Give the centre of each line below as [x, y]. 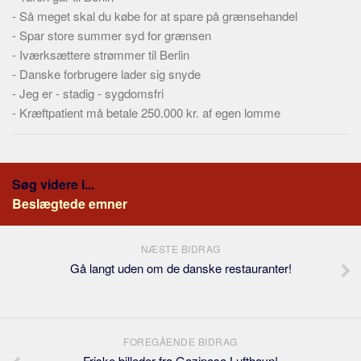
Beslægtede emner [70, 203]
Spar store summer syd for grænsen [115, 35]
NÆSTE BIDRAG [180, 249]
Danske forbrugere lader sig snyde [110, 74]
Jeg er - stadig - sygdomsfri [91, 93]
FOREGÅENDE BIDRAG [180, 341]
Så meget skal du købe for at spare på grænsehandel [158, 16]
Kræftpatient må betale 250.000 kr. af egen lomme [150, 112]
